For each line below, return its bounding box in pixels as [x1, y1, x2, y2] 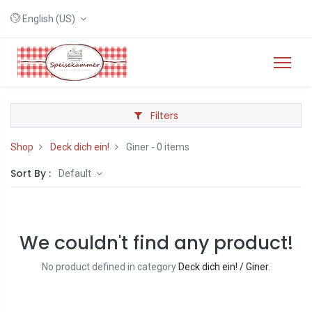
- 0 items [149, 141, 189, 153]
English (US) [22, 13, 75, 24]
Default [58, 168, 93, 179]
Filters [147, 109, 178, 123]
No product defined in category [42, 261, 178, 272]
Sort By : [10, 166, 51, 180]
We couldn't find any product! [19, 230, 293, 256]
